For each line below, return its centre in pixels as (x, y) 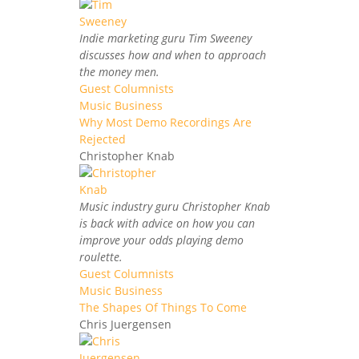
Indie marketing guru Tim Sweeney (165, 38)
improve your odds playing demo (161, 240)
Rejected (103, 139)
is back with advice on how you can (167, 223)
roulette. (101, 256)
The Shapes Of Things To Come (163, 307)
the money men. (119, 71)
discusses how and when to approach (173, 54)
